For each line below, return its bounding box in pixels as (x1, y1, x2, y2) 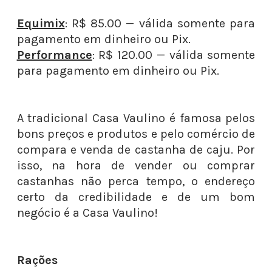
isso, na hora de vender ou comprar (16, 158, 256, 172)
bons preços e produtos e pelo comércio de (16, 127, 256, 141)
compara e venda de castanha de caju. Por (16, 143, 256, 157)
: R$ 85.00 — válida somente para (64, 16, 256, 30)
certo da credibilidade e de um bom (16, 190, 256, 204)
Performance (16, 48, 92, 62)
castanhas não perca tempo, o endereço (16, 174, 256, 188)
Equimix (16, 16, 65, 30)
